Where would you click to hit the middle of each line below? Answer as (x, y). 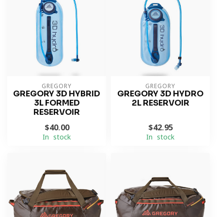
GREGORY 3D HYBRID (57, 94)
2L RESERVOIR (160, 103)
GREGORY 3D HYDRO (160, 94)
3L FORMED (57, 103)
